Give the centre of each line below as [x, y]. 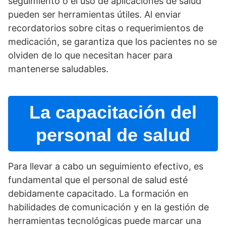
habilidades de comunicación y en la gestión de [108, 207]
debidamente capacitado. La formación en [98, 194]
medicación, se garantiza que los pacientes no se [112, 42]
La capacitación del [113, 112]
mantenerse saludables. [58, 69]
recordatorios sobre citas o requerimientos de [106, 28]
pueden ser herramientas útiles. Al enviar [95, 15]
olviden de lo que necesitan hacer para [90, 55]
